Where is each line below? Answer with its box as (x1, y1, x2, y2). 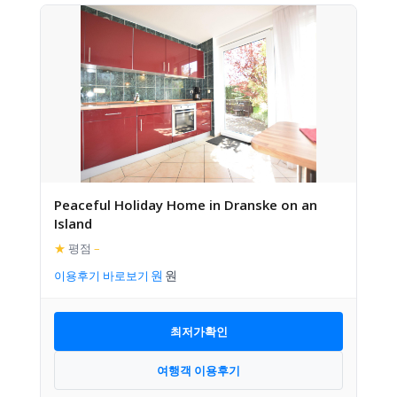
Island (54, 214, 92, 232)
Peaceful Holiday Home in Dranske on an (54, 196, 317, 214)
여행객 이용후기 (157, 362, 240, 378)
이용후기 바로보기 (54, 268, 149, 284)
